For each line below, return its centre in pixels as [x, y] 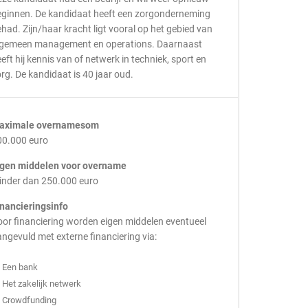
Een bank [20, 267]
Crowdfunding [29, 300]
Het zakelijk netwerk [41, 284]
